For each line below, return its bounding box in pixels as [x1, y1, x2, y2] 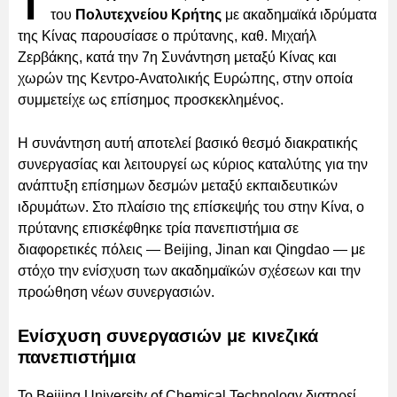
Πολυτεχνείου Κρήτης [75, 6, 222, 22]
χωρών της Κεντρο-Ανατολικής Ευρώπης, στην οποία [18, 70, 353, 86]
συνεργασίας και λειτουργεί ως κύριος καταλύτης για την [18, 156, 368, 172]
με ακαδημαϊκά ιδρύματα [222, 6, 377, 22]
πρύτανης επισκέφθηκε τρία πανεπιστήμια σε [18, 220, 299, 236]
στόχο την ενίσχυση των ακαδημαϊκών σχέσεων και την [18, 262, 361, 278]
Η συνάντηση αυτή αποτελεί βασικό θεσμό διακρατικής [18, 135, 358, 151]
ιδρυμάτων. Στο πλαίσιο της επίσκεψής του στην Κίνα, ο [18, 198, 364, 214]
